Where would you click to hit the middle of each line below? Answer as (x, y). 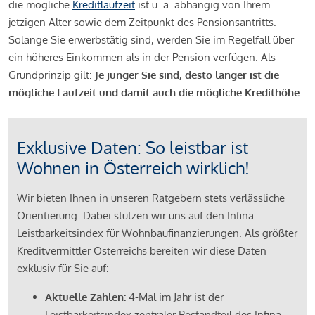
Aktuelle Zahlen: (87, 297)
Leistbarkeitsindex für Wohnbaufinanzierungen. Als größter (157, 233)
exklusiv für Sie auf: (63, 269)
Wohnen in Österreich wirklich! (133, 168)
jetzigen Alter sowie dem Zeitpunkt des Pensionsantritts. (142, 22)
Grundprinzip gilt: (52, 75)
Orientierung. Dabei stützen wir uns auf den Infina (135, 216)
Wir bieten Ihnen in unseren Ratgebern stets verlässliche (151, 198)
